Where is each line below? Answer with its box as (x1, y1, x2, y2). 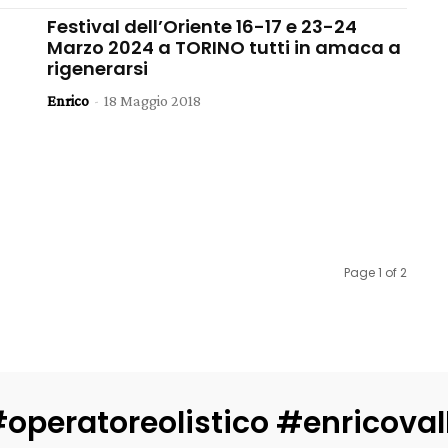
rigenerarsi (47, 55, 149, 81)
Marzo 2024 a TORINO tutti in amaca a (47, 34, 402, 60)
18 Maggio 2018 (104, 91, 202, 109)
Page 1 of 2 (343, 263, 407, 281)
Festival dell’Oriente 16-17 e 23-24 (47, 13, 358, 39)
